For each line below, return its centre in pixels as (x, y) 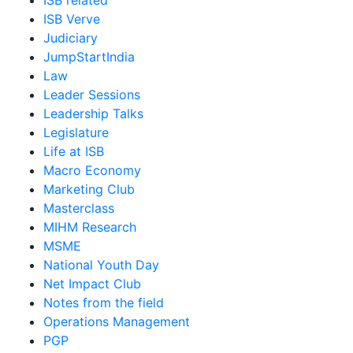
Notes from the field (104, 303)
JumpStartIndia (89, 57)
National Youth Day (101, 265)
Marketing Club (89, 189)
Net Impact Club (92, 284)
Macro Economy (92, 170)
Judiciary (71, 38)
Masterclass (79, 208)
